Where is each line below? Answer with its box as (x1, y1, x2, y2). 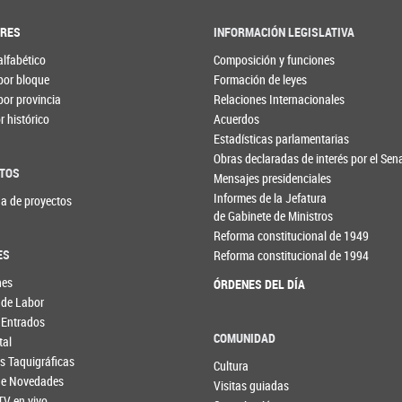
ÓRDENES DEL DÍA (214, 275, 306, 293)
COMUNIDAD (214, 328, 276, 346)
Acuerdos (214, 110, 260, 128)
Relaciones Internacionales (214, 91, 345, 109)
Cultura (214, 356, 249, 374)
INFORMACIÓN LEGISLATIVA (214, 23, 355, 41)
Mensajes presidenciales (214, 170, 332, 188)
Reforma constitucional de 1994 (214, 247, 370, 265)
